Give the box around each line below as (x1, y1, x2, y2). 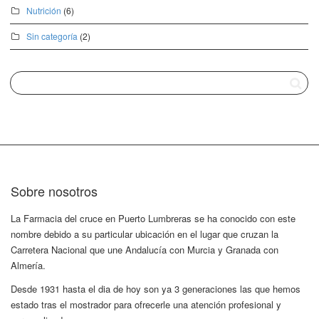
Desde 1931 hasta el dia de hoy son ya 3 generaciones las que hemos (11, 282, 300, 296)
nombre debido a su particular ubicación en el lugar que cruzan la (11, 227, 278, 241)
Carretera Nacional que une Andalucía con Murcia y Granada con (11, 243, 278, 256)
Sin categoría (26, 30, 78, 42)
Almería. (11, 258, 46, 272)
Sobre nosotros (11, 182, 98, 200)
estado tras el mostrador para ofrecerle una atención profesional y (11, 298, 281, 312)
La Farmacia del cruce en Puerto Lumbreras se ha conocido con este (11, 211, 296, 225)
